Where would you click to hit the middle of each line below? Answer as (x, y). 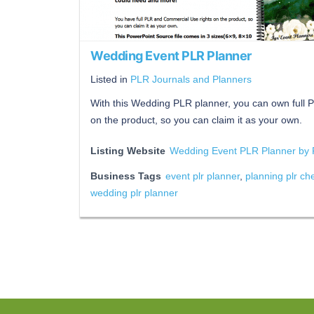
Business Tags (126, 176)
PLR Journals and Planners (191, 79)
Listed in (110, 79)
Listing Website (128, 151)
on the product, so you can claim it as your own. (196, 120)
